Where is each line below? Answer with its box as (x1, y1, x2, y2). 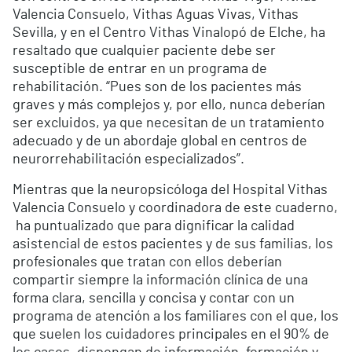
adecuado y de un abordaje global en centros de (13, 134, 307, 149)
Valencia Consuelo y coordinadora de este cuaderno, (13, 201, 338, 216)
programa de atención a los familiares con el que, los (13, 310, 339, 324)
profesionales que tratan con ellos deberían (13, 255, 282, 270)
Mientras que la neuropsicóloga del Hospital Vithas (13, 183, 328, 198)
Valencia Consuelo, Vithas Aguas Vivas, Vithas (13, 8, 299, 23)
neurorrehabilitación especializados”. (13, 152, 247, 167)
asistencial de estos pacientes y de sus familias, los (13, 237, 333, 252)
